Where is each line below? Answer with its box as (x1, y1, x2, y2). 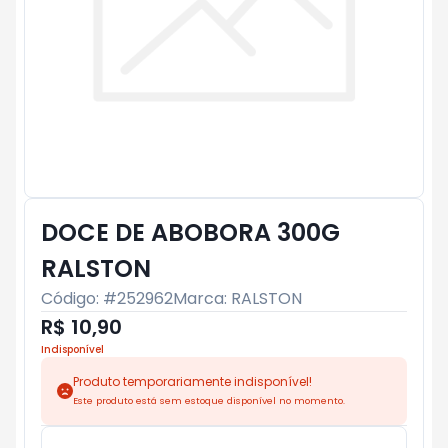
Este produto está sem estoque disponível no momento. (73, 394, 345, 407)
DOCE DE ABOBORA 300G (41, 216, 340, 249)
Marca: (173, 287, 231, 310)
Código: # (41, 287, 117, 310)
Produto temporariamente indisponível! (73, 373, 312, 390)
